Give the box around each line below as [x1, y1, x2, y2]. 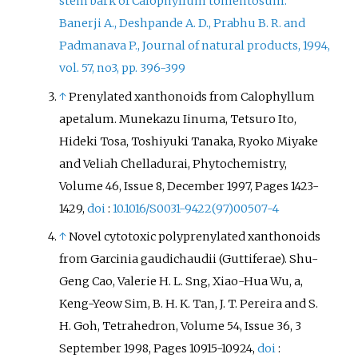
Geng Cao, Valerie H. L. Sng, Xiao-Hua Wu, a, [59, 273, 304, 288]
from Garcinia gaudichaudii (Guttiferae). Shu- [59, 251, 319, 266]
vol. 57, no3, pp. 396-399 [59, 61, 186, 76]
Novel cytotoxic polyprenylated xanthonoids [69, 229, 321, 244]
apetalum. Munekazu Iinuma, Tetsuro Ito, [59, 111, 297, 126]
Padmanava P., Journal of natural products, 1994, [59, 38, 331, 54]
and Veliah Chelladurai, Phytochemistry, [59, 156, 288, 171]
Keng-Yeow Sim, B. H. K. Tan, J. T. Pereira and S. [59, 296, 319, 311]
